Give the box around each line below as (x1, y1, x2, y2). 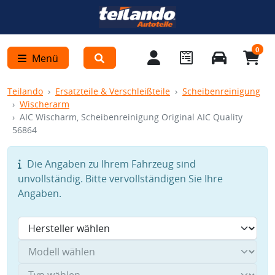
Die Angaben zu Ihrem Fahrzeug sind (25, 157, 196, 171)
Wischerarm (20, 98, 69, 110)
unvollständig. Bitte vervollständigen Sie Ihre (18, 172, 223, 185)
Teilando (7, 85, 43, 97)
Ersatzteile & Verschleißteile (55, 85, 170, 97)
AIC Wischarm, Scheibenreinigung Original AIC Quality (20, 111, 242, 123)
